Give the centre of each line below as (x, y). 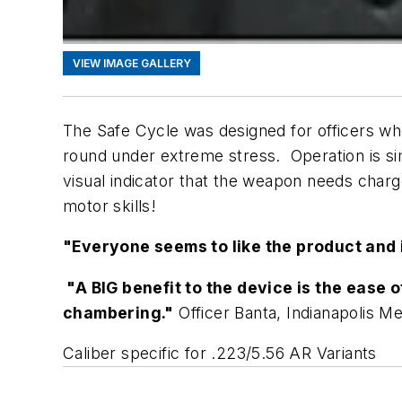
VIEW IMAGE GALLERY (131, 63)
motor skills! (110, 205)
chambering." (118, 312)
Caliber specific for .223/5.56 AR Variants (220, 354)
